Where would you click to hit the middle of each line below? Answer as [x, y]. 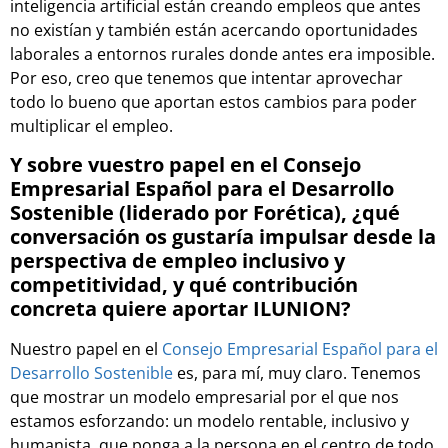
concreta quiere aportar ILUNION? [180, 308]
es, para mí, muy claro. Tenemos [297, 372]
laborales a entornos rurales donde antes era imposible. [222, 54]
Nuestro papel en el [86, 348]
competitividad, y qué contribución [184, 284]
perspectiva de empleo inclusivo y [177, 260]
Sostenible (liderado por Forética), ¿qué [205, 212]
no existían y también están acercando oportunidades [214, 30]
